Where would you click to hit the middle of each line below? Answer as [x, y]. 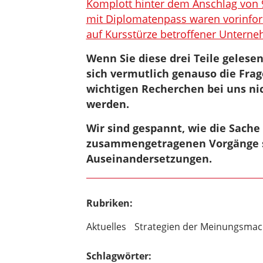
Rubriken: [109, 203]
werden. [107, 104]
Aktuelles [106, 227]
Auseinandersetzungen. [149, 159]
